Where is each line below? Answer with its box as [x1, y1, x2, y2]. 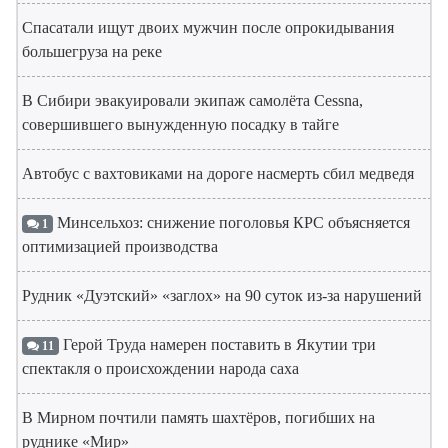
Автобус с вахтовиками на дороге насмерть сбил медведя [22, 165, 414, 183]
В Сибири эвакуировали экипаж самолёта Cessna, [22, 92, 363, 110]
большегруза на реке [22, 43, 162, 61]
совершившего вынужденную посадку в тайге [22, 116, 339, 134]
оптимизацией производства [22, 238, 218, 256]
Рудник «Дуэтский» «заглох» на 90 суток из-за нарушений [22, 287, 422, 305]
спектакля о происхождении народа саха [22, 360, 299, 378]
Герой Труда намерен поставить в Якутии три [58, 336, 376, 354]
